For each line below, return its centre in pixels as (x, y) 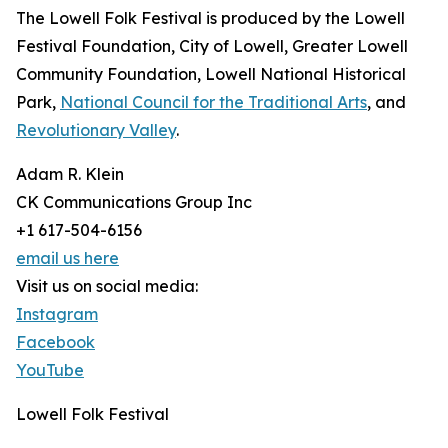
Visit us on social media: (107, 286)
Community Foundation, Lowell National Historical (211, 74)
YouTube (50, 370)
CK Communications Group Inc (134, 202)
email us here (67, 258)
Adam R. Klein (70, 174)
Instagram (57, 314)
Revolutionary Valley (96, 130)
